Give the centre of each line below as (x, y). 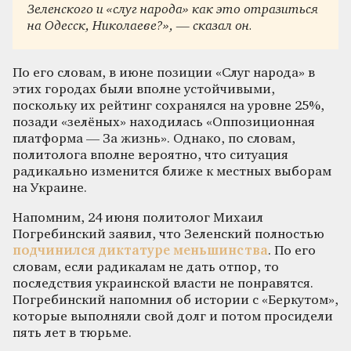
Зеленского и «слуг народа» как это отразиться (173, 10)
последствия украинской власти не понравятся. (163, 284)
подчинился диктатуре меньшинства (140, 251)
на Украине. (50, 188)
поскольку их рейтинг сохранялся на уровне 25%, (168, 106)
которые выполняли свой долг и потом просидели (173, 317)
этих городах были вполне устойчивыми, (144, 89)
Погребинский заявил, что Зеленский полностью (168, 234)
